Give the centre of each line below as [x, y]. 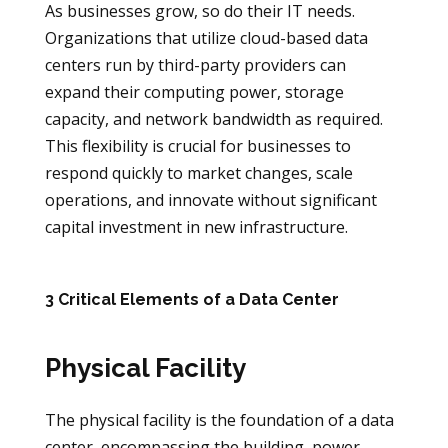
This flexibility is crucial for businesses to [197, 146]
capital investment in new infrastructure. [196, 227]
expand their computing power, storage [194, 92]
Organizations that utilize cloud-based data [206, 38]
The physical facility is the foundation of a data [219, 419]
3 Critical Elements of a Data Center [191, 300]
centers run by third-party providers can [195, 65]
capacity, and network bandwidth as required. [213, 119]
